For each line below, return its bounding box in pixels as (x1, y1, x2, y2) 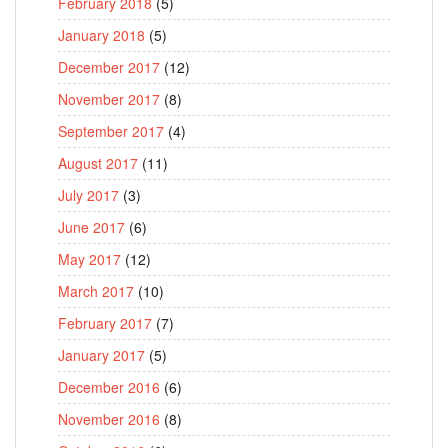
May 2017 (58, 249, 121, 269)
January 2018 (58, 25, 145, 45)
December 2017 (58, 57, 160, 77)
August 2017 (58, 153, 138, 173)
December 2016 (58, 377, 160, 397)
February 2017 (58, 313, 152, 333)
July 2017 (58, 185, 119, 205)
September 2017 (58, 121, 164, 141)
